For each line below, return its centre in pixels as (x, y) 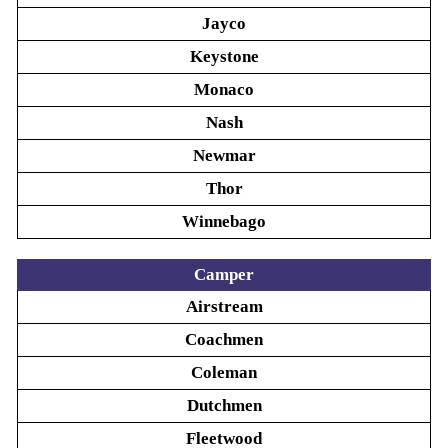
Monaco (224, 89)
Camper (224, 274)
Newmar (224, 155)
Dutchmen (224, 405)
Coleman (224, 372)
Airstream (224, 306)
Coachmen (224, 339)
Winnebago (224, 221)
